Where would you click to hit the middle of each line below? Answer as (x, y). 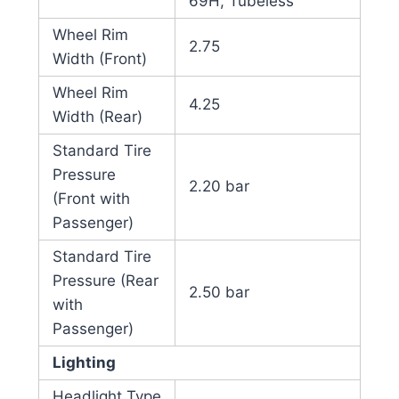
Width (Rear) (97, 117)
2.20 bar (219, 187)
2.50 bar (219, 293)
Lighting (84, 363)
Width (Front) (99, 59)
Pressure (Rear (105, 281)
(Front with (91, 199)
